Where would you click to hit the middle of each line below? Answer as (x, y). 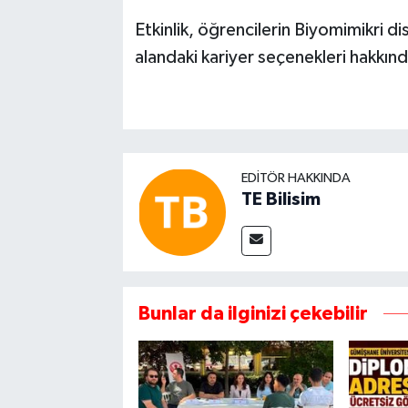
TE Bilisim (280, 199)
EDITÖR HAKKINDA (296, 178)
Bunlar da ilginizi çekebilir (253, 313)
